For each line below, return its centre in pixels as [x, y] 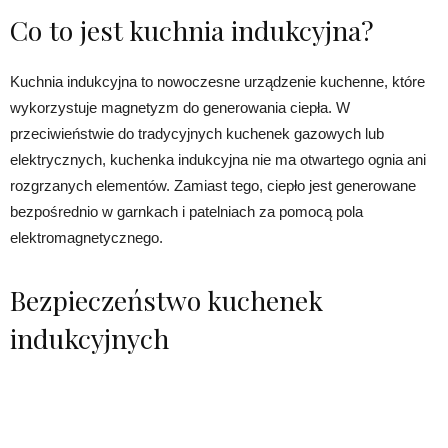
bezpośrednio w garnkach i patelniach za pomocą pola [186, 211]
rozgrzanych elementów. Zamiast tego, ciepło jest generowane [213, 185]
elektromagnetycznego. [86, 237]
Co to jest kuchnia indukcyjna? [192, 29]
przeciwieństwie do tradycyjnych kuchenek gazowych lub [197, 133]
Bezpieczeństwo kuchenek [166, 299]
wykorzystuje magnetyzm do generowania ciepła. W [180, 107]
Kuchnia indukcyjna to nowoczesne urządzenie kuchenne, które [217, 81]
